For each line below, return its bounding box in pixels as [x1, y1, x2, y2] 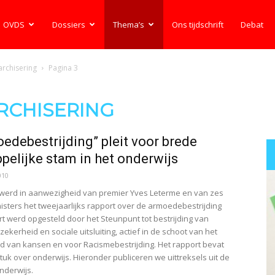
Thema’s [113, 19, 145, 30]
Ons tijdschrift [172, 19, 224, 30]
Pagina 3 [48, 63, 78, 73]
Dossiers [52, 19, 86, 30]
